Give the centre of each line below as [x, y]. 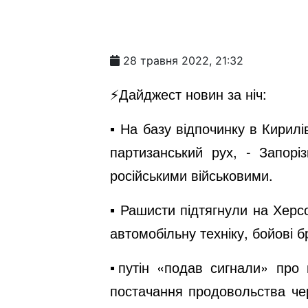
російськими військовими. [191, 175]
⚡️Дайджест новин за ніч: [188, 94]
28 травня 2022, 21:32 [183, 61]
